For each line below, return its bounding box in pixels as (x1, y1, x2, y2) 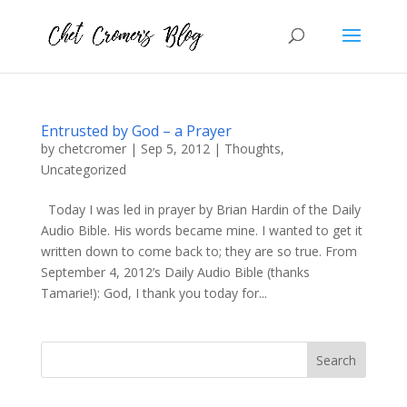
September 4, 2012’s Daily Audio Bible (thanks (40, 263, 310, 281)
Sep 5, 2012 (140, 140, 210, 157)
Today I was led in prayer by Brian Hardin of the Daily (40, 201, 361, 218)
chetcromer (57, 140, 126, 157)
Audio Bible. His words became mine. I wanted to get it (40, 222, 362, 239)
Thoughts (223, 140, 281, 157)
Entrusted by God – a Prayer (40, 121, 232, 141)
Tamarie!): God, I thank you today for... (40, 284, 267, 302)
